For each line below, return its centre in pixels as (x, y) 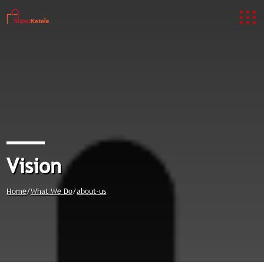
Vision (34, 166)
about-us (92, 191)
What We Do (52, 191)
